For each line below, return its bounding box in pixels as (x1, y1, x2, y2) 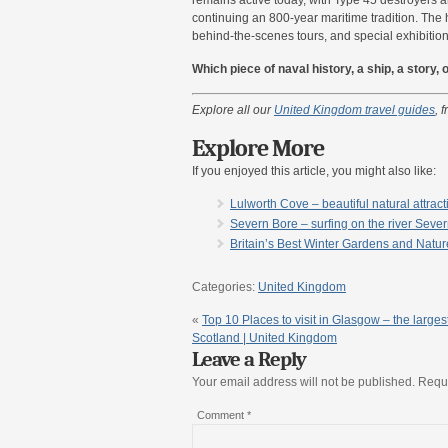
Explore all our (192, 102, 274, 117)
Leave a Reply (192, 346, 306, 371)
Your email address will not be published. (192, 374, 415, 389)
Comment (197, 408, 247, 421)
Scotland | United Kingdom (192, 330, 337, 345)
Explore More (192, 133, 324, 162)
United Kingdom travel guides (274, 102, 435, 117)
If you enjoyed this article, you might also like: (192, 163, 436, 178)
